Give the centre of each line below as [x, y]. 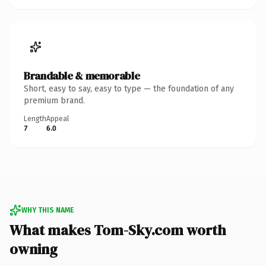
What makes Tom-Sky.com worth [118, 230]
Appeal [58, 118]
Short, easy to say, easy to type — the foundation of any [129, 88]
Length [35, 118]
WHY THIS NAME [47, 210]
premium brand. [54, 100]
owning [34, 249]
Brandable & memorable [82, 75]
